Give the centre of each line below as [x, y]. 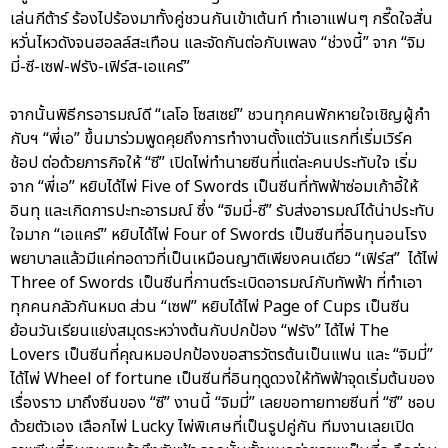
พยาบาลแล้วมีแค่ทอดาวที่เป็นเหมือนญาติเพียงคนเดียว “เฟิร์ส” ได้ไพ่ [224, 259]
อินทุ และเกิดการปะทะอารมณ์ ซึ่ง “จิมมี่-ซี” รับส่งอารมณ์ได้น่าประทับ [222, 211]
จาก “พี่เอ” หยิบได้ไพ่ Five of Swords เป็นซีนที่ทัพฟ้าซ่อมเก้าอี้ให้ [214, 187]
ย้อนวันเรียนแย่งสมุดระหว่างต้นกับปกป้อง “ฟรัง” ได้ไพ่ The [199, 331]
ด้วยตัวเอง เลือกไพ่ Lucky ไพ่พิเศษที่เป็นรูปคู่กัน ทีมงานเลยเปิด [212, 427]
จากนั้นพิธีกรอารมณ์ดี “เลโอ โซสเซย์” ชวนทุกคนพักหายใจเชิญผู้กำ [220, 115]
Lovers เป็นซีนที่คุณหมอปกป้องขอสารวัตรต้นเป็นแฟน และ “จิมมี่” [221, 355]
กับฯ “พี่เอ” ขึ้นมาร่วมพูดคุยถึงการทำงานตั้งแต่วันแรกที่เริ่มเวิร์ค [211, 139]
